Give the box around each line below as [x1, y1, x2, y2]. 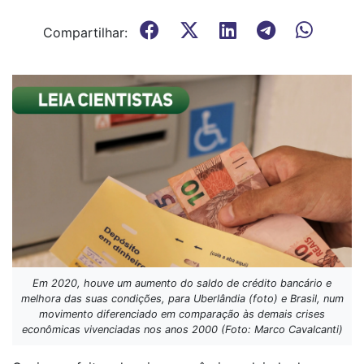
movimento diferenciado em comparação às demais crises [39, 308, 325, 321]
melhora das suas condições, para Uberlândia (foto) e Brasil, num [20, 292, 344, 305]
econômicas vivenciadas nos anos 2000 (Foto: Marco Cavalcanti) [21, 323, 343, 336]
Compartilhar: [43, 24, 128, 41]
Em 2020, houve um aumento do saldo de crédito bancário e [32, 277, 331, 290]
